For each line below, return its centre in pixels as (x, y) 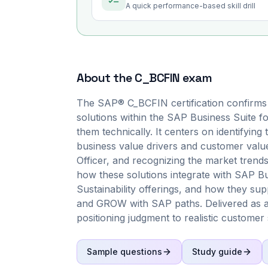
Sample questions (124, 252)
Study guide (217, 252)
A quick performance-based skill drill (191, 6)
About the (106, 78)
